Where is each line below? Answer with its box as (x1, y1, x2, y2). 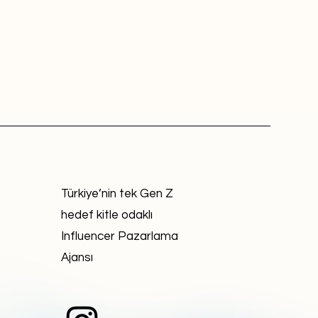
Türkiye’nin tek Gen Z (61, 187, 173, 200)
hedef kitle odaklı (61, 209, 153, 221)
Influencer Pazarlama (61, 230, 178, 243)
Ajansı (61, 251, 93, 264)
